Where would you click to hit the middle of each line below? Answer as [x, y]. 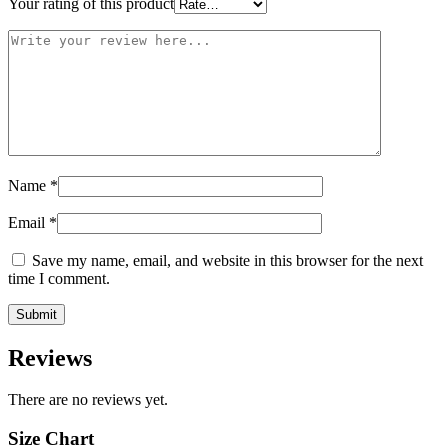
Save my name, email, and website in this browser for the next [227, 260]
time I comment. [59, 278]
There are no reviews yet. [88, 400]
